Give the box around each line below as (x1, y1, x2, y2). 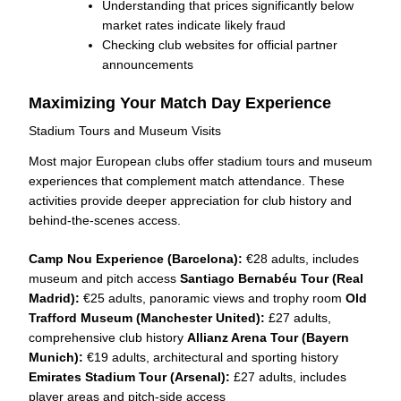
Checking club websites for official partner (102, 37, 337, 52)
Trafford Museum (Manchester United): (29, 311, 265, 326)
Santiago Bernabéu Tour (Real (180, 271, 363, 286)
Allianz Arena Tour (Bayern (187, 330, 349, 346)
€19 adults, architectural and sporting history (83, 350, 338, 365)
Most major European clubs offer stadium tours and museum (29, 154, 372, 169)
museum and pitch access (29, 271, 180, 286)
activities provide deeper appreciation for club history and (29, 193, 352, 209)
